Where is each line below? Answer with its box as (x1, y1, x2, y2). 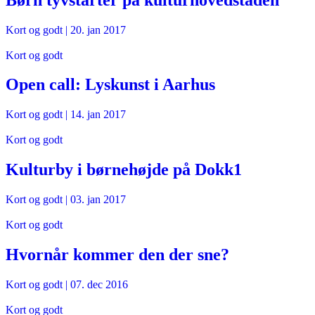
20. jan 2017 (70, 23, 126, 36)
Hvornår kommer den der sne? (6, 245, 229, 264)
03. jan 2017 (70, 193, 126, 206)
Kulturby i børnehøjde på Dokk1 (6, 160, 242, 179)
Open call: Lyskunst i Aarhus (6, 75, 215, 94)
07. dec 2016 (70, 278, 128, 290)
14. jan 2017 (70, 108, 126, 121)
